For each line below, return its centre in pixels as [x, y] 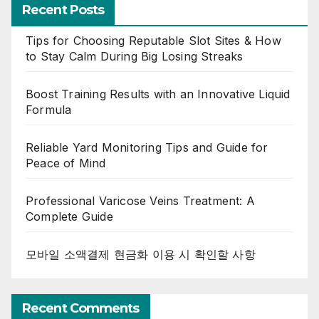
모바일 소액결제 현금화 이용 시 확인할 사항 [141, 255]
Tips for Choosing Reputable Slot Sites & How [153, 41]
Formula [49, 110]
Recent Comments [81, 309]
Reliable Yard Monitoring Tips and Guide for [147, 148]
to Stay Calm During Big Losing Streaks [135, 57]
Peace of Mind [66, 163]
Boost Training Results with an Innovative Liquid [158, 94]
